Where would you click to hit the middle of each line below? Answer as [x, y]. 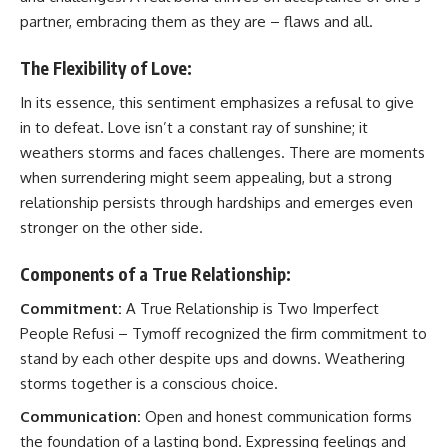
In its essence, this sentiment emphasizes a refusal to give [217, 102]
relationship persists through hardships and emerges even [216, 202]
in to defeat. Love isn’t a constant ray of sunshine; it [194, 127]
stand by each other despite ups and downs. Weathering [212, 358]
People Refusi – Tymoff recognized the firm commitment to [223, 333]
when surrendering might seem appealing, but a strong [206, 177]
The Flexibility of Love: [106, 67]
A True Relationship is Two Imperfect [250, 308]
